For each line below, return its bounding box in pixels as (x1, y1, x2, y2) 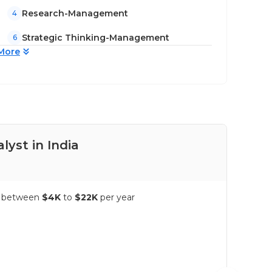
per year (100, 192, 135, 203)
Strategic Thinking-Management (22, 32, 169, 43)
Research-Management (22, 7, 128, 19)
